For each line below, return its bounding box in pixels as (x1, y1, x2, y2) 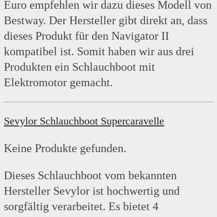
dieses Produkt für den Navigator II (4, 30, 169, 43)
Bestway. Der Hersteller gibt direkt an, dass (4, 14, 207, 27)
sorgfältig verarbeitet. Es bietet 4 (4, 200, 158, 213)
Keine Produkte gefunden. (4, 142, 126, 155)
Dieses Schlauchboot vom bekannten (4, 169, 177, 182)
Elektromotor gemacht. (4, 76, 113, 89)
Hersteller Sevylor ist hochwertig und (4, 185, 180, 198)
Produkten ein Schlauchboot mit (4, 61, 155, 74)
